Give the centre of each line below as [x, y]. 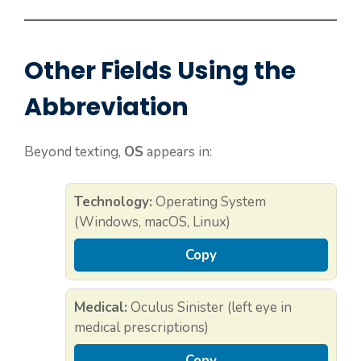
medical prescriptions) [141, 327]
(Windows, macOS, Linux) [152, 222]
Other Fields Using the [160, 71]
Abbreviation [106, 108]
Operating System [209, 201]
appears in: [178, 152]
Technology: [113, 201]
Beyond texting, [74, 152]
